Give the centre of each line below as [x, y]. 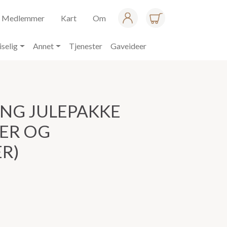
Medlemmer [23, 18]
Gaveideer [128, 46]
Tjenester [85, 46]
